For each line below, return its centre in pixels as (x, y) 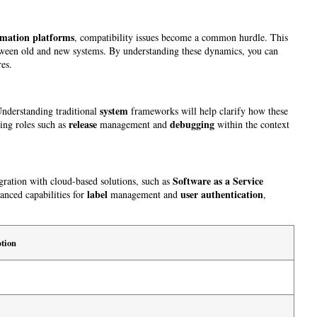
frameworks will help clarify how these (208, 110)
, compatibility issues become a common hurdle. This (181, 38)
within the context (252, 124)
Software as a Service (218, 181)
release (83, 124)
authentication (232, 195)
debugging (192, 124)
